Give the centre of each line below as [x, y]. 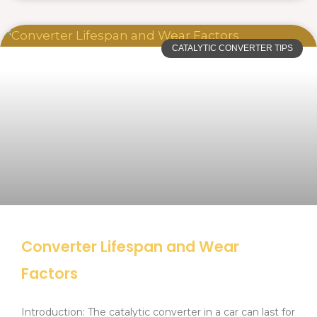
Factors [50, 274]
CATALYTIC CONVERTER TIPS [232, 48]
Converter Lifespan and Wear [130, 247]
